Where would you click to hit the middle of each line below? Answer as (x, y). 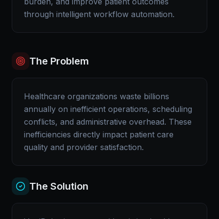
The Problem (59, 61)
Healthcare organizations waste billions (97, 96)
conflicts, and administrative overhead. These (108, 122)
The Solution (59, 186)
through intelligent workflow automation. (99, 14)
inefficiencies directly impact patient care (99, 134)
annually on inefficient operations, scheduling (108, 109)
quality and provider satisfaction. (84, 147)
